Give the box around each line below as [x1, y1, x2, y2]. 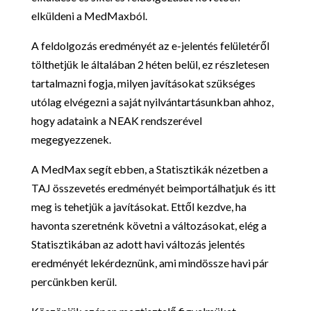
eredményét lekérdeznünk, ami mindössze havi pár [31, 255, 269, 269]
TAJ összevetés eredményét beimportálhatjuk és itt [31, 180, 276, 194]
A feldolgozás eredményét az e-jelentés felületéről [31, 38, 269, 52]
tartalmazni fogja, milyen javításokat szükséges [31, 76, 255, 90]
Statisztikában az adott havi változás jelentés [31, 237, 245, 251]
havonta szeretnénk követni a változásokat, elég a [31, 218, 267, 232]
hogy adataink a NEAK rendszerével [31, 113, 202, 127]
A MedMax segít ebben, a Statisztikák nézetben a [31, 162, 268, 176]
